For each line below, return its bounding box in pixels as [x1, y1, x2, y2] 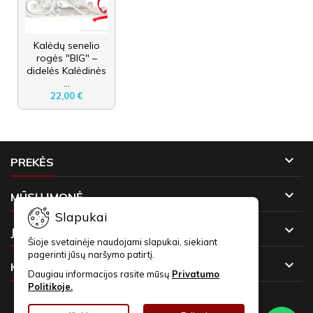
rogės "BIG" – [36, 51, 97, 64]
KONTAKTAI [10, 259, 77, 274]
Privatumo [172, 268, 219, 279]
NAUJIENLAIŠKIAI [110, 296, 203, 310]
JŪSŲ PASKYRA [10, 224, 94, 239]
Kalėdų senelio [33, 38, 100, 52]
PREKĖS [10, 154, 54, 169]
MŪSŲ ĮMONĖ [10, 189, 83, 204]
